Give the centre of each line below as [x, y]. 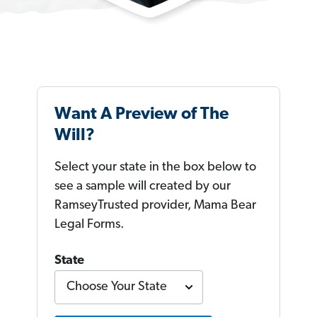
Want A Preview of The [142, 115]
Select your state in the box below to [155, 168]
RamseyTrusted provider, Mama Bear [155, 206]
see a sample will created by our [143, 187]
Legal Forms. [89, 225]
